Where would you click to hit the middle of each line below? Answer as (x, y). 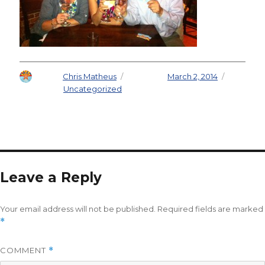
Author (49, 76)
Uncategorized (93, 88)
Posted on (147, 76)
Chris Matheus (90, 76)
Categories (41, 88)
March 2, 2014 (193, 76)
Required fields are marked (210, 209)
